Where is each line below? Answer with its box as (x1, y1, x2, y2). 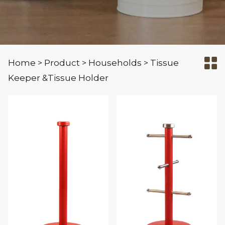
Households (88, 57, 142, 68)
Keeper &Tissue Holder (8, 72, 109, 83)
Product (44, 57, 80, 68)
